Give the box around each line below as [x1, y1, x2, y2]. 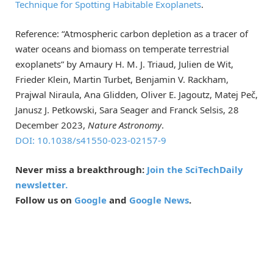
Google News [129, 193, 189, 206]
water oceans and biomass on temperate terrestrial [15, 42, 229, 55]
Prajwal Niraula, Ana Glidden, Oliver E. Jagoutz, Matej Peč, [15, 88, 258, 101]
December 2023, [15, 118, 88, 131]
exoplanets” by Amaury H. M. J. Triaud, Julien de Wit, [15, 57, 233, 70]
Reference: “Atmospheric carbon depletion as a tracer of [15, 27, 248, 40]
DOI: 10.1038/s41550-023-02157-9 [15, 133, 166, 146]
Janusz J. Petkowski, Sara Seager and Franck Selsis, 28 [15, 103, 239, 116]
